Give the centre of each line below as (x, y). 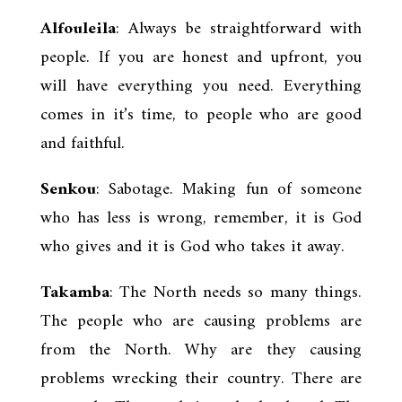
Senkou (68, 189)
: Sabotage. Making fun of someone (229, 189)
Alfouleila (78, 29)
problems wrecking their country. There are (201, 379)
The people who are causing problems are (201, 321)
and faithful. (82, 144)
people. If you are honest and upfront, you (201, 57)
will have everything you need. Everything (201, 86)
